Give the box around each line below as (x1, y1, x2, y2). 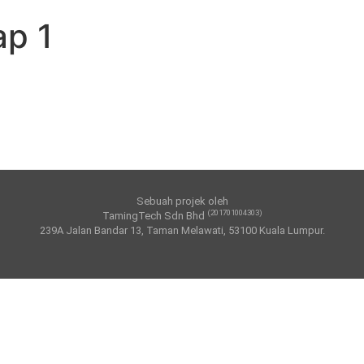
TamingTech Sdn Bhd (102, 210, 207, 222)
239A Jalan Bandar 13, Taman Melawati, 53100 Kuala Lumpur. (39, 224, 325, 236)
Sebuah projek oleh (136, 195, 228, 207)
